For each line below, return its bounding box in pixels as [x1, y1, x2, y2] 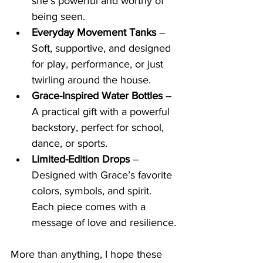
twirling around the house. [32, 74, 151, 86]
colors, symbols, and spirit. [32, 185, 154, 197]
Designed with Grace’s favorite [32, 169, 175, 181]
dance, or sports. [32, 137, 107, 150]
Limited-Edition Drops [32, 153, 130, 166]
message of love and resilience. [32, 217, 176, 229]
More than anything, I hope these [11, 248, 165, 261]
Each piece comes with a [32, 201, 149, 213]
